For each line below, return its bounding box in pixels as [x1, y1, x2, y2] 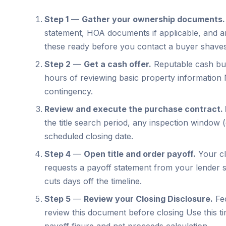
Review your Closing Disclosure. [84, 193, 213, 204]
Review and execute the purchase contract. [44, 103, 223, 114]
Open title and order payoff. [84, 148, 196, 159]
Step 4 [44, 148, 71, 159]
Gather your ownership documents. [82, 14, 225, 24]
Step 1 [44, 14, 69, 24]
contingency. [44, 86, 93, 96]
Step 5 [44, 193, 71, 204]
